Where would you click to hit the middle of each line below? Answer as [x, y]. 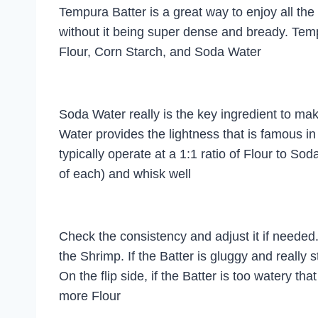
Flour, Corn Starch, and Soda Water [160, 51]
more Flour [90, 296]
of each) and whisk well [125, 174]
